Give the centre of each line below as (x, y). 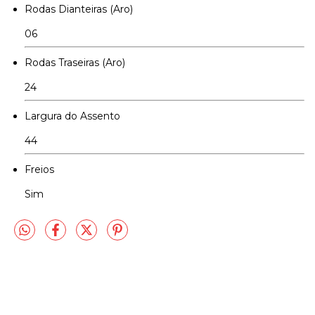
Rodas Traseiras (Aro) (75, 62)
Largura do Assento (72, 116)
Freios (39, 169)
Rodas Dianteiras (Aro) (79, 9)
